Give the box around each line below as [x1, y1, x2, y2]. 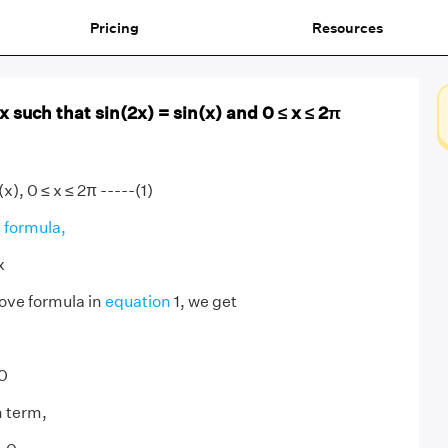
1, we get [170, 292, 237, 311]
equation [104, 292, 171, 311]
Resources [311, 18, 383, 37]
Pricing [89, 18, 139, 37]
